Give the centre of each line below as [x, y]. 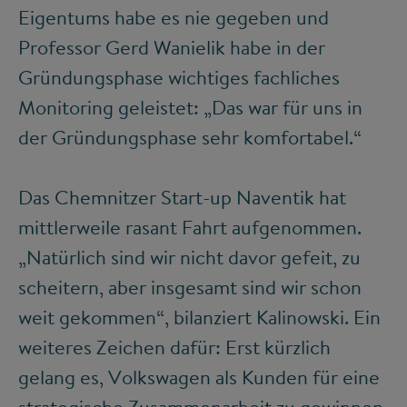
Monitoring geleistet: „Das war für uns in [190, 108]
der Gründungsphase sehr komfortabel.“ [190, 138]
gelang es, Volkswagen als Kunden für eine [199, 377]
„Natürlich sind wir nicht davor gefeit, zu [189, 258]
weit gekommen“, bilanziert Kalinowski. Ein [199, 318]
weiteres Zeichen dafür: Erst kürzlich [174, 347]
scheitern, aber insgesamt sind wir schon [190, 288]
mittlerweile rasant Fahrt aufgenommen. [190, 228]
